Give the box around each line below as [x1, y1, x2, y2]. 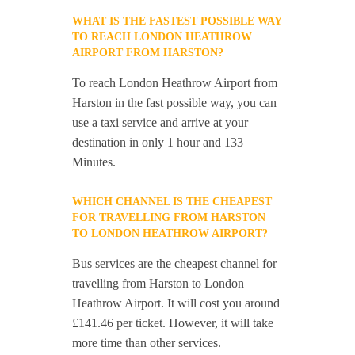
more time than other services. [72, 336, 222, 349]
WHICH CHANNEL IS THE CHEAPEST [72, 196, 273, 208]
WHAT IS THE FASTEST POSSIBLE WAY [72, 15, 282, 27]
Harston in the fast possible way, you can [72, 96, 277, 109]
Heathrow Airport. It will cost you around [72, 296, 281, 310]
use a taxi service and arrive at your [72, 116, 249, 129]
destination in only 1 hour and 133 [72, 136, 244, 149]
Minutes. [72, 155, 116, 169]
